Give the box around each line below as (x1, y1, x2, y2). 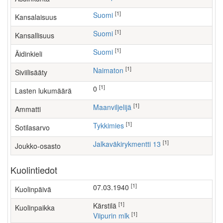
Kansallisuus (15, 30, 54, 40)
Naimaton (98, 65, 123, 75)
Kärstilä (98, 201, 118, 211)
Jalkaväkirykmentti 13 (97, 139, 161, 149)
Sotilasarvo (15, 122, 50, 132)
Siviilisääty (15, 67, 47, 77)
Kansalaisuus (15, 12, 57, 22)
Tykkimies (97, 120, 124, 130)
